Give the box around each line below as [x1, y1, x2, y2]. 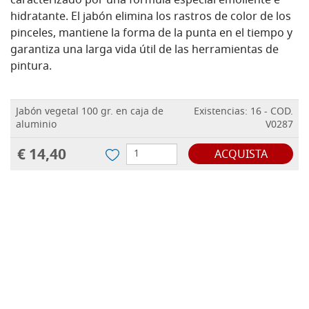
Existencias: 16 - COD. [194, 104, 293, 121]
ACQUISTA [214, 146, 268, 165]
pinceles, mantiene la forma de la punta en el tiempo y [10, 25, 292, 43]
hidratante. [10, 8, 68, 27]
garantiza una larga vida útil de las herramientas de [10, 41, 279, 60]
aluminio [16, 117, 57, 134]
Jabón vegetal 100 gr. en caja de [16, 104, 163, 121]
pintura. [10, 58, 52, 77]
